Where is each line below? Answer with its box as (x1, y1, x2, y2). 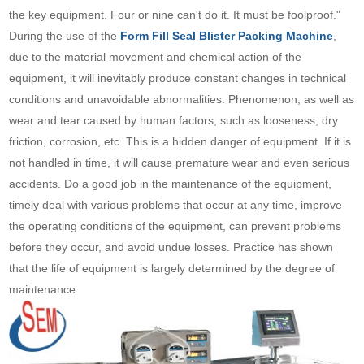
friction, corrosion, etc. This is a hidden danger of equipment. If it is (9, 134, 352, 148)
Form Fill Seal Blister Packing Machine (120, 28, 334, 42)
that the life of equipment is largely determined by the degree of (9, 261, 336, 275)
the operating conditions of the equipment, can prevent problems (9, 219, 342, 232)
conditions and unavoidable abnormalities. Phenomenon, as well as (9, 92, 355, 106)
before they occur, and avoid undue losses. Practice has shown (9, 240, 334, 253)
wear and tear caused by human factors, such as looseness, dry (9, 113, 339, 127)
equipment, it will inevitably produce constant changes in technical (9, 71, 347, 84)
